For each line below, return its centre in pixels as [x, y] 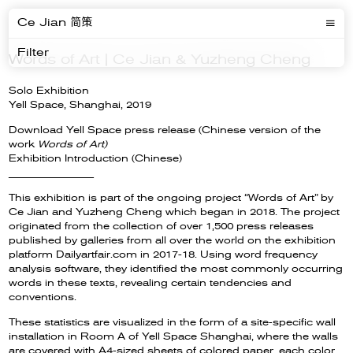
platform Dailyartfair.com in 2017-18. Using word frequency [163, 254]
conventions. [43, 297]
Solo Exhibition [49, 90]
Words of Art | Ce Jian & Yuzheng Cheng [160, 59]
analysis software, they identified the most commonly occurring [176, 268]
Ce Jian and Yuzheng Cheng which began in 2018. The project [175, 212]
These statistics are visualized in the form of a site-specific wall [173, 322]
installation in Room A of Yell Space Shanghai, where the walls [174, 336]
